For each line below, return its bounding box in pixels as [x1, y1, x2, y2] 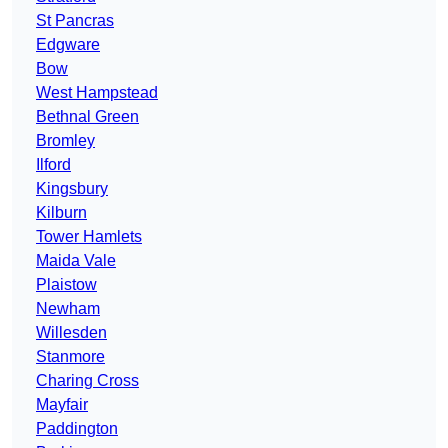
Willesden [36, 324, 107, 342]
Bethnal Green [36, 108, 139, 126]
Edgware [36, 36, 100, 54]
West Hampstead [36, 84, 158, 102]
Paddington [36, 420, 118, 438]
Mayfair [36, 396, 88, 414]
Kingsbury [36, 180, 108, 198]
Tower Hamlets [36, 228, 142, 246]
